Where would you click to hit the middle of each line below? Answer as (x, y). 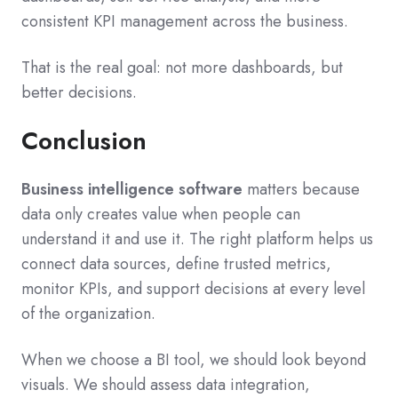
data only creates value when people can (161, 215)
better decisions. (79, 93)
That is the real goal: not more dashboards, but (182, 68)
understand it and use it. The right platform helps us (197, 239)
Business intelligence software (132, 190)
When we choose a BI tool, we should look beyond (194, 360)
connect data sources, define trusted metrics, (176, 264)
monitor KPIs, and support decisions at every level (193, 289)
